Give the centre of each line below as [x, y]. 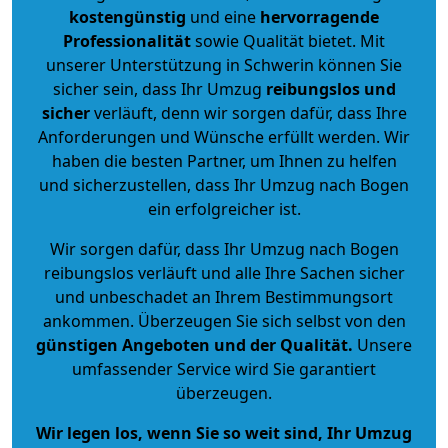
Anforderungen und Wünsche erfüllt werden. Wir [224, 136]
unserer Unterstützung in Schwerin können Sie [224, 64]
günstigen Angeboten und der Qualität [192, 344]
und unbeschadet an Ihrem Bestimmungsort [224, 296]
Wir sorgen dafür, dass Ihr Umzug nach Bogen [224, 248]
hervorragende [319, 16]
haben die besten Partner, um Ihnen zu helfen [224, 160]
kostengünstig [127, 16]
